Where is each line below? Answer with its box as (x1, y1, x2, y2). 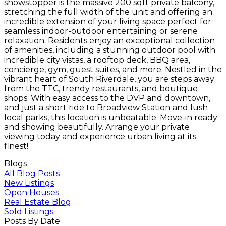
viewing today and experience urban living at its (4, 131, 196, 141)
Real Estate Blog (4, 197, 71, 207)
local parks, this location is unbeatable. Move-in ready (4, 112, 217, 122)
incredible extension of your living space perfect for (4, 16, 211, 26)
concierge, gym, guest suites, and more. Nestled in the (4, 64, 222, 74)
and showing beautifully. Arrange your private (4, 122, 190, 132)
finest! (4, 141, 28, 151)
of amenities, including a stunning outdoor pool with (4, 45, 215, 55)
